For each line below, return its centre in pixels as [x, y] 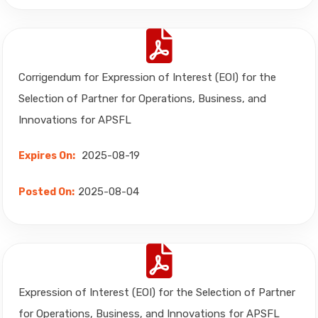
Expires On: [47, 156]
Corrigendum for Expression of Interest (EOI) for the [147, 77]
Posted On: [46, 192]
